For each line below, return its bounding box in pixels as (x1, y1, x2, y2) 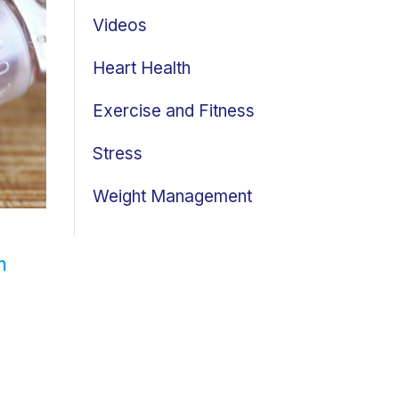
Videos (93, 15, 147, 36)
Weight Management (93, 186, 252, 207)
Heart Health (93, 58, 191, 78)
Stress (93, 143, 142, 164)
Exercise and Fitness (93, 101, 255, 121)
